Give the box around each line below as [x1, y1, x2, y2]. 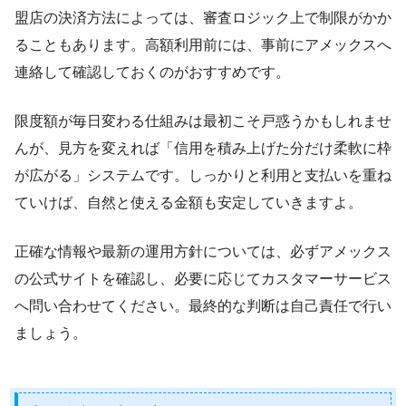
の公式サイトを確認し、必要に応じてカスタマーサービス [14, 270, 391, 286]
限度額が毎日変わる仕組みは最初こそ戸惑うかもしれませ [14, 112, 391, 129]
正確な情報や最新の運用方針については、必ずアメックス [14, 243, 391, 259]
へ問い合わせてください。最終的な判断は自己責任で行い [14, 297, 391, 314]
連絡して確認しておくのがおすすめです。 [14, 63, 290, 80]
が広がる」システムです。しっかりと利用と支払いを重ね [14, 167, 391, 183]
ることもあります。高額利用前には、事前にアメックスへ [14, 36, 391, 53]
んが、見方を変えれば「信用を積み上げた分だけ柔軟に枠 [14, 140, 391, 156]
